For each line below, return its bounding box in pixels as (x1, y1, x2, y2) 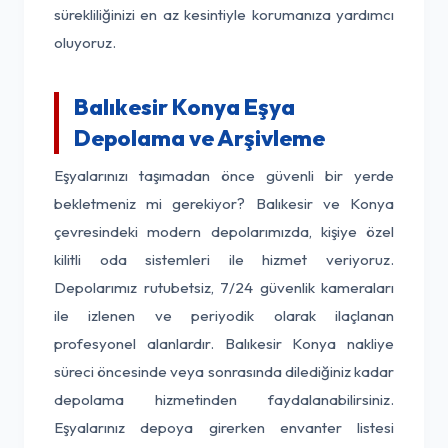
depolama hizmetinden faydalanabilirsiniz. (54, 390, 394, 409)
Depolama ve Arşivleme (74, 124, 325, 152)
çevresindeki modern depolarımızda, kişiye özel (54, 222, 394, 241)
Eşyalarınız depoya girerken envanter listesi (54, 418, 394, 437)
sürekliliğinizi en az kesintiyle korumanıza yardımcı (54, 5, 394, 24)
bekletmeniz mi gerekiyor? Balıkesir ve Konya (54, 194, 394, 213)
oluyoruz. (54, 33, 116, 52)
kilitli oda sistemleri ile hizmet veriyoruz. (54, 250, 394, 269)
